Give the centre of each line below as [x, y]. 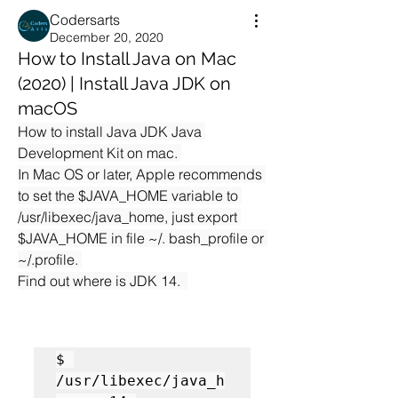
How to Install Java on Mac [127, 59]
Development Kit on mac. [99, 153]
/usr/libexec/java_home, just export [127, 217]
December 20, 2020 [107, 37]
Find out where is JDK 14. [103, 281]
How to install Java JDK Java [110, 131]
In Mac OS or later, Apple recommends [140, 174]
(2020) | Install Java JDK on [124, 84]
